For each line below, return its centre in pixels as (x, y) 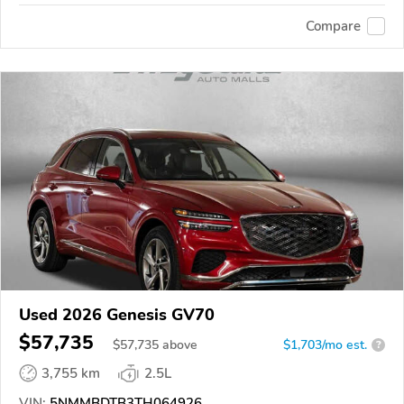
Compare (333, 27)
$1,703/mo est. (325, 344)
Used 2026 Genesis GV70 (117, 314)
